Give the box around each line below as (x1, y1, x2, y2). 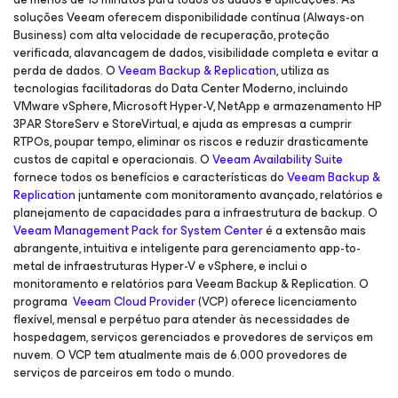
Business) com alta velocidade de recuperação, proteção (13, 25, 330, 45)
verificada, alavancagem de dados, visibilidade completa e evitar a (13, 43, 378, 63)
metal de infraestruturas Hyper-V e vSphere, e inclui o (13, 256, 307, 276)
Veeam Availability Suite (212, 149, 343, 170)
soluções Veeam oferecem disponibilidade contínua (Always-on (13, 7, 364, 28)
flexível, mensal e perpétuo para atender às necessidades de (13, 309, 350, 330)
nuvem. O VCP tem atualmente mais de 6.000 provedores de (13, 345, 347, 365)
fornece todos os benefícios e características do (13, 167, 287, 187)
